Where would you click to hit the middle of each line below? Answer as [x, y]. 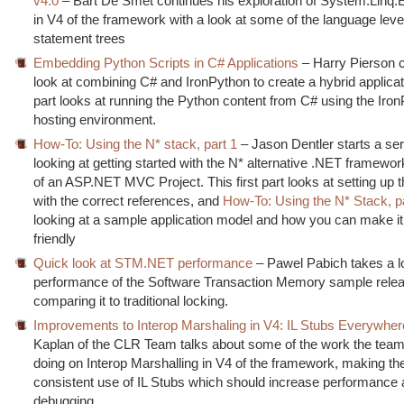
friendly [55, 239]
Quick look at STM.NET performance [143, 263]
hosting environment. [95, 119]
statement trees [80, 38]
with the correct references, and [129, 201]
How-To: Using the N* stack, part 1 [136, 144]
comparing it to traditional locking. [131, 301]
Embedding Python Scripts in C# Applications [166, 63]
